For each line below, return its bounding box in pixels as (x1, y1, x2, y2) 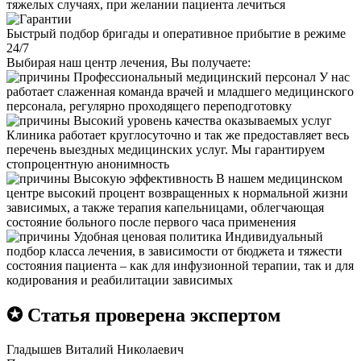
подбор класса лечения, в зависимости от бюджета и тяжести (6, 243, 342, 258)
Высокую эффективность (73, 171, 213, 185)
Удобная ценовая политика (73, 229, 222, 243)
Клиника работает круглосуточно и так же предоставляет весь (6, 127, 349, 142)
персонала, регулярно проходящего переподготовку (6, 98, 292, 113)
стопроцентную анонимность (6, 156, 169, 171)
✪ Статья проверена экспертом (6, 304, 280, 326)
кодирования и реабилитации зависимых (6, 272, 233, 287)
